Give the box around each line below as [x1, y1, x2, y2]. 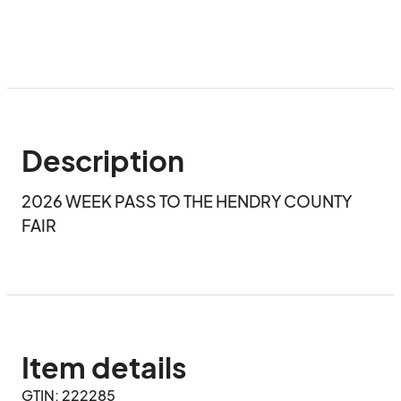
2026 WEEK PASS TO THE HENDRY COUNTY [21, 191, 352, 211]
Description [21, 142, 184, 178]
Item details [21, 349, 186, 385]
